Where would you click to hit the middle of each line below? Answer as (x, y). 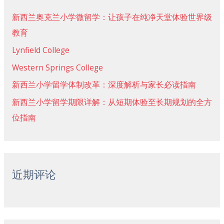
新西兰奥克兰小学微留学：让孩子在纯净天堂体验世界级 (112, 17)
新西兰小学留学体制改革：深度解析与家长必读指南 (104, 85)
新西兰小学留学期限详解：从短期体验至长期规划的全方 (112, 102)
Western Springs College (57, 67)
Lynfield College (40, 50)
